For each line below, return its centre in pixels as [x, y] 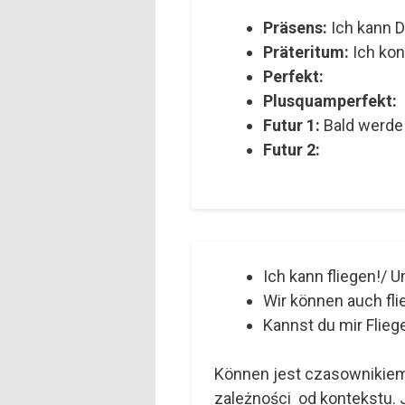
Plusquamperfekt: [330, 101]
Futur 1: [292, 126]
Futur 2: [292, 150]
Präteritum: [306, 52]
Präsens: [295, 28]
